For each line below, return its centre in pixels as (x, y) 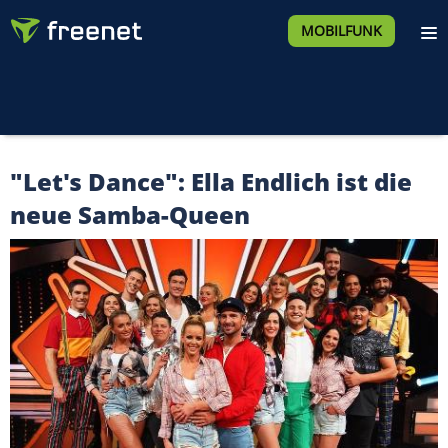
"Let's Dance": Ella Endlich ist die (211, 181)
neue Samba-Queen (130, 214)
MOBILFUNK (341, 30)
